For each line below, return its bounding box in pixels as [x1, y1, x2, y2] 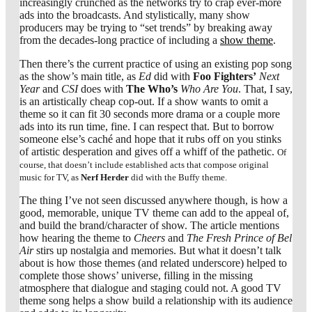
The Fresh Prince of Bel [187, 232, 292, 244]
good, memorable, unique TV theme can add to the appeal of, [19, 207, 289, 219]
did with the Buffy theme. [129, 172, 227, 183]
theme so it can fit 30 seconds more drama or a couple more [19, 108, 280, 120]
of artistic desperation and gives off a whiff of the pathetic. [19, 146, 277, 158]
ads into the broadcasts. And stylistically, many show [19, 9, 250, 22]
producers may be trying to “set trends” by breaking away [19, 22, 272, 34]
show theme [220, 34, 273, 47]
